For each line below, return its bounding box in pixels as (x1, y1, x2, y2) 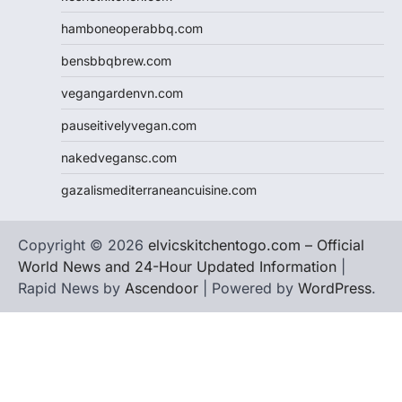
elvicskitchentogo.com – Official (148, 235, 364, 254)
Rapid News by (18, 278, 125, 297)
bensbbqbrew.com (61, 52, 171, 68)
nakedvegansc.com (61, 149, 177, 165)
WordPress (298, 278, 371, 297)
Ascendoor (125, 278, 198, 297)
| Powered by (198, 278, 298, 297)
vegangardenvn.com (61, 84, 183, 100)
